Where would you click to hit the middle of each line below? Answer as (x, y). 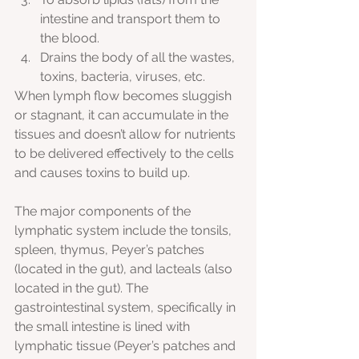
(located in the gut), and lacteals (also (125, 269)
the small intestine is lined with (104, 327)
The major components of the (104, 212)
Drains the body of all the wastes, (139, 58)
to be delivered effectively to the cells (126, 154)
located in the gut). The (83, 288)
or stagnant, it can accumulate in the (123, 115)
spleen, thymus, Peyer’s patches (111, 250)
